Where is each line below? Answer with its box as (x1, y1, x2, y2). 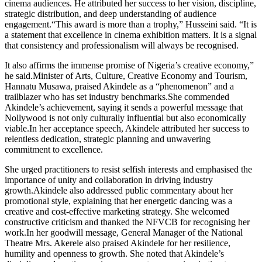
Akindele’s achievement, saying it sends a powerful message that (5, 102, 243, 112)
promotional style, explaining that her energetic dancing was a (5, 195, 232, 206)
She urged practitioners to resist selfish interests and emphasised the (5, 164, 252, 174)
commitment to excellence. (5, 144, 103, 154)
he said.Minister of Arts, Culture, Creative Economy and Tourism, (5, 70, 247, 81)
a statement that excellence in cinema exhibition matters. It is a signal (5, 29, 257, 40)
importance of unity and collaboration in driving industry (5, 174, 213, 185)
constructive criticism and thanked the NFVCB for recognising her (5, 216, 250, 227)
